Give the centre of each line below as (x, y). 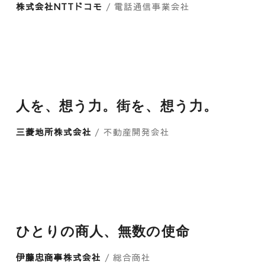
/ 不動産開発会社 (132, 132)
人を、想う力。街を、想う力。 (117, 105)
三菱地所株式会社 (55, 132)
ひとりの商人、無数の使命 (103, 230)
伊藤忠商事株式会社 (60, 257)
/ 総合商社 (127, 257)
